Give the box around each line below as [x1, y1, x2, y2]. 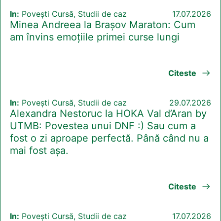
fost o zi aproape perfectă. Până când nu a [10, 132, 209, 145]
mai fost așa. [10, 145, 69, 157]
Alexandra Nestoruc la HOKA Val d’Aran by [10, 108, 207, 120]
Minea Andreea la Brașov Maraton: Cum [10, 19, 195, 31]
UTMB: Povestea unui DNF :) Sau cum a [10, 120, 196, 132]
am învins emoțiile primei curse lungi [10, 31, 180, 43]
